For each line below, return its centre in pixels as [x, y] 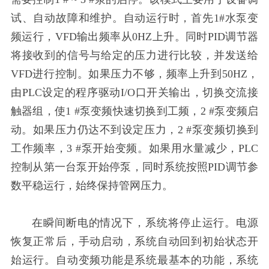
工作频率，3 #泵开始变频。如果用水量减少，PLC [134, 149]
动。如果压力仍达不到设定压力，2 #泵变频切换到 [134, 130]
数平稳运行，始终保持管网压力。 [92, 186]
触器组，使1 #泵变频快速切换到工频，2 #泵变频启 [134, 111]
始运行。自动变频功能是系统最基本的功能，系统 [134, 260]
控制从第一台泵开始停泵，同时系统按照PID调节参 [134, 167]
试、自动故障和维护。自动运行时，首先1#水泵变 [134, 18]
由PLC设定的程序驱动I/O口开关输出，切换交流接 [134, 93]
